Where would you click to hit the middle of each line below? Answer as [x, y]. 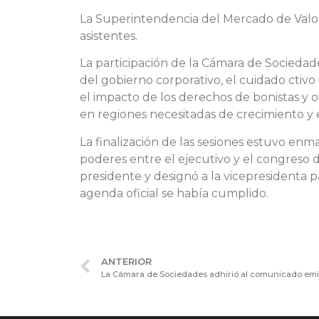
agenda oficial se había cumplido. [174, 193]
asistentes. [109, 36]
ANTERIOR [126, 262]
